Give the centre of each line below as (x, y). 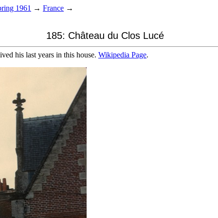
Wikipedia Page (122, 55)
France (53, 8)
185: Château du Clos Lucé (105, 36)
